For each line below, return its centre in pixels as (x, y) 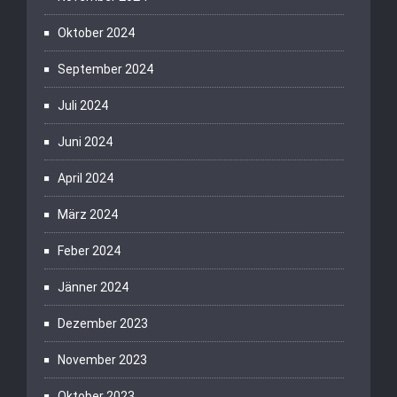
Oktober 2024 (96, 33)
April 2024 (86, 178)
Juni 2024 (85, 142)
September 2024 (105, 69)
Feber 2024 (89, 251)
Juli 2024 (83, 105)
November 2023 (102, 360)
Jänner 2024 (93, 287)
